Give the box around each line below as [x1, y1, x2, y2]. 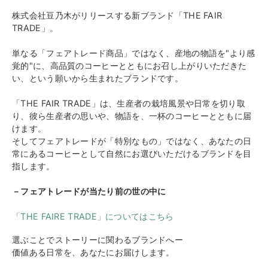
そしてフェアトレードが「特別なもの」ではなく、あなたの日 [12, 135, 252, 146]
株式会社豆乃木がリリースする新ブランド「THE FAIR [12, 10, 223, 20]
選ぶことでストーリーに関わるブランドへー [12, 234, 183, 245]
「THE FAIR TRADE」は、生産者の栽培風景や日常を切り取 [12, 98, 245, 108]
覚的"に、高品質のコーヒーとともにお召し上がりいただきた [12, 60, 247, 71]
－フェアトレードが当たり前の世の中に [12, 185, 166, 196]
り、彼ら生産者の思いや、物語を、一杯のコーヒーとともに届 [12, 110, 252, 121]
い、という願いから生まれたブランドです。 [12, 72, 183, 83]
